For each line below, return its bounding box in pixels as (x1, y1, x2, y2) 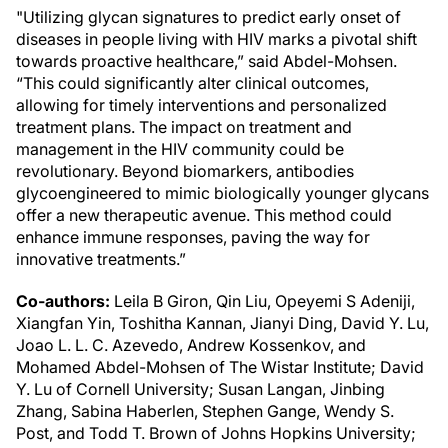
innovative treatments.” (16, 249, 186, 269)
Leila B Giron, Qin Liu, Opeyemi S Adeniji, (110, 291, 415, 311)
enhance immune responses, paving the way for (16, 227, 370, 247)
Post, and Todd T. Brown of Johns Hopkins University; (16, 423, 416, 443)
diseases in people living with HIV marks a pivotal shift (16, 29, 417, 49)
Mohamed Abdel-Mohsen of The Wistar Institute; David (16, 357, 424, 377)
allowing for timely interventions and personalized (16, 95, 387, 115)
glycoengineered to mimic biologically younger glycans (16, 183, 429, 203)
